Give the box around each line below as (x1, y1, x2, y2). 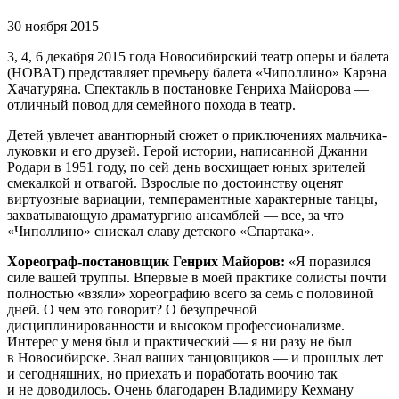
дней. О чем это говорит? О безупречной (7, 302, 257, 318)
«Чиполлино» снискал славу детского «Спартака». (7, 224, 314, 240)
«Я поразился (285, 254, 370, 270)
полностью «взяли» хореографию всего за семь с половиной (7, 286, 374, 302)
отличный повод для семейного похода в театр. (7, 97, 296, 113)
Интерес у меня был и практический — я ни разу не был (7, 334, 352, 350)
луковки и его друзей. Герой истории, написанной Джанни (7, 143, 368, 159)
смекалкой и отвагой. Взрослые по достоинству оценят (7, 175, 343, 191)
